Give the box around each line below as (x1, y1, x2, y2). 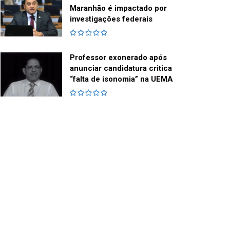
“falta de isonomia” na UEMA (70, 74, 173, 84)
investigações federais (70, 14, 152, 24)
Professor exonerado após (70, 53, 167, 63)
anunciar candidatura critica (70, 64, 172, 73)
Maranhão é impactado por (70, 4, 167, 13)
